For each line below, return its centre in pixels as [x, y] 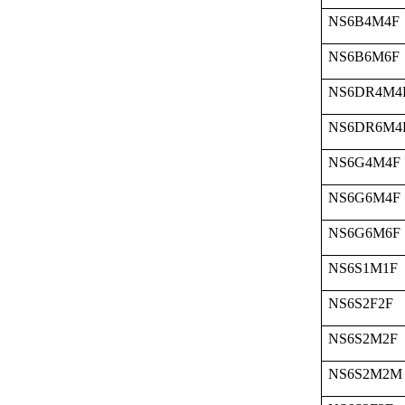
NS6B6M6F [364, 57]
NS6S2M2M [365, 374]
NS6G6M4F [364, 198]
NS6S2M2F [363, 339]
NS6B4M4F [364, 21]
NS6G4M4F [364, 162]
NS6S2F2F [361, 303]
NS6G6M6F [364, 233]
